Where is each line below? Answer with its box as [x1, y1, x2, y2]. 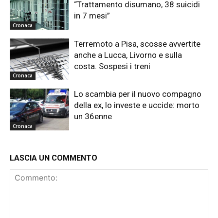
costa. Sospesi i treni [74, 61, 151, 71]
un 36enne [74, 111, 112, 122]
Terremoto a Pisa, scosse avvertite [74, 38, 201, 49]
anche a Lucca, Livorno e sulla [74, 50, 182, 60]
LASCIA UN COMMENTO [10, 153, 97, 163]
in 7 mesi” [74, 11, 110, 21]
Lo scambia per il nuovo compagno [74, 89, 202, 99]
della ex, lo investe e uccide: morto [74, 100, 200, 110]
